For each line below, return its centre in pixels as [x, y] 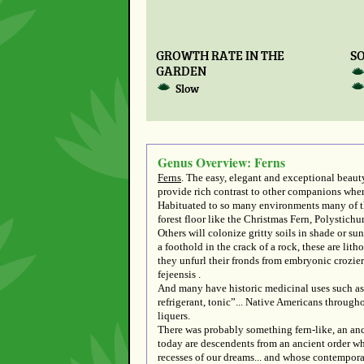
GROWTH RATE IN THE [220, 54]
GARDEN [181, 70]
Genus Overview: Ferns [221, 163]
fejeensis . [179, 275]
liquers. [174, 316]
